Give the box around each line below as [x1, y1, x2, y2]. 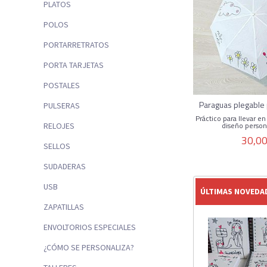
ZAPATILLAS [44, 201, 84, 212]
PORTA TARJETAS [44, 59, 104, 70]
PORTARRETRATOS [44, 39, 109, 50]
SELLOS [44, 140, 70, 151]
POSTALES [44, 79, 80, 91]
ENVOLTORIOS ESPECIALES [44, 221, 136, 232]
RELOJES [44, 120, 74, 131]
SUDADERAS [44, 160, 86, 172]
